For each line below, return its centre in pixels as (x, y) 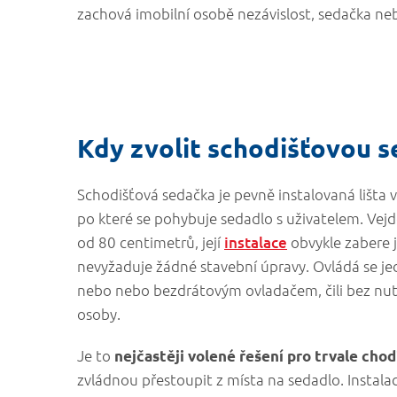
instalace (256, 242)
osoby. (99, 314)
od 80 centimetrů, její (151, 242)
